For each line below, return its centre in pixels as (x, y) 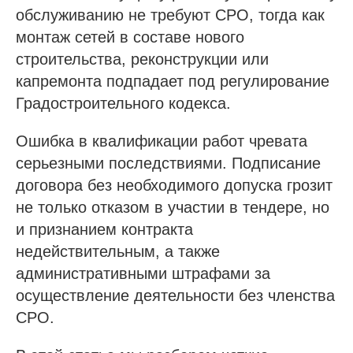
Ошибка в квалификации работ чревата (162, 141)
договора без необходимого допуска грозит (174, 185)
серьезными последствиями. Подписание (168, 163)
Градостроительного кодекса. (123, 103)
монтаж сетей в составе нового (130, 37)
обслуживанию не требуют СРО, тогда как (170, 15)
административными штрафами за (143, 273)
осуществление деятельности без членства (175, 295)
